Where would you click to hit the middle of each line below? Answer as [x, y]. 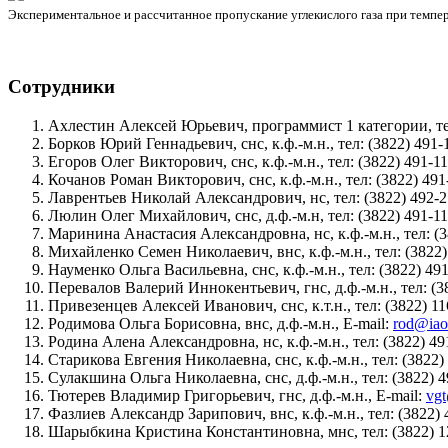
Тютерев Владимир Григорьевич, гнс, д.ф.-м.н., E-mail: [237, 395]
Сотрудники [61, 86]
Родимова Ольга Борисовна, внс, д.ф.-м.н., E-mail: [220, 323]
